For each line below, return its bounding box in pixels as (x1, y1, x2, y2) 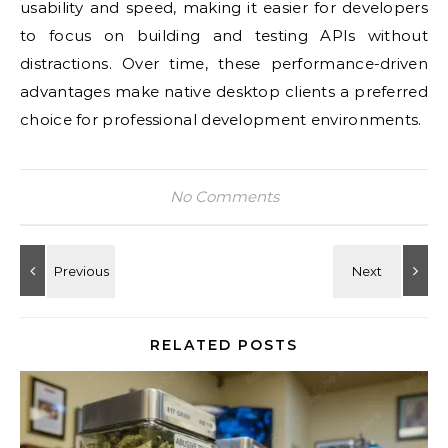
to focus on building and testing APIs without (20, 26, 428, 45)
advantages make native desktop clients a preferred (20, 82, 428, 101)
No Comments (169, 187, 279, 206)
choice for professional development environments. (20, 110, 422, 129)
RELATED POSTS (150, 336, 298, 354)
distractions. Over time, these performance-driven (20, 54, 428, 73)
